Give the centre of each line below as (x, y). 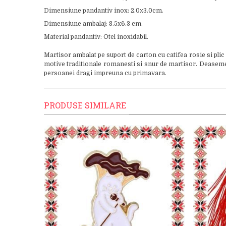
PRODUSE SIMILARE (85, 105)
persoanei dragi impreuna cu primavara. (105, 73)
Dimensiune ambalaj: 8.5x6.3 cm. (93, 24)
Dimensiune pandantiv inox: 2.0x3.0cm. (104, 11)
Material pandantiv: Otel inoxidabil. (96, 37)
